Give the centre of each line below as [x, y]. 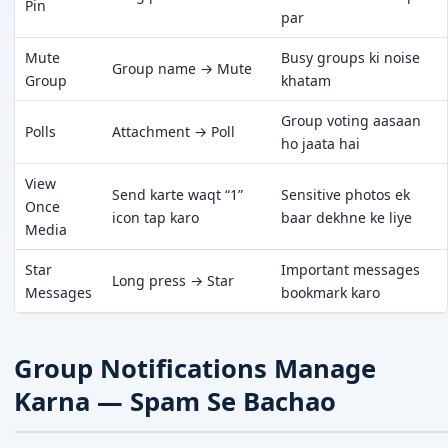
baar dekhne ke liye [346, 217]
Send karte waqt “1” [177, 194]
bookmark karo [330, 292]
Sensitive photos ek [345, 194]
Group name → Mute [182, 68]
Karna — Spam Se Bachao [175, 402]
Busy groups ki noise [350, 57]
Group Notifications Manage [195, 369]
